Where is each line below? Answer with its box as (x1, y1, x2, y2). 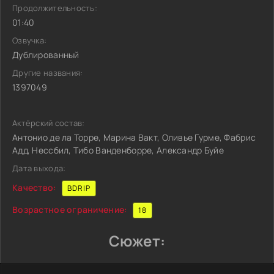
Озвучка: (12, 35, 47, 46)
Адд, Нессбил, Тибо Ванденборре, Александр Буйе (12, 144, 224, 156)
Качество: (12, 181, 57, 193)
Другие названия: (12, 67, 83, 78)
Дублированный (12, 49, 80, 61)
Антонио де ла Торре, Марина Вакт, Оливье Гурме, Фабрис (12, 131, 256, 143)
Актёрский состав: (12, 117, 85, 128)
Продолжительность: (12, 2, 98, 13)
